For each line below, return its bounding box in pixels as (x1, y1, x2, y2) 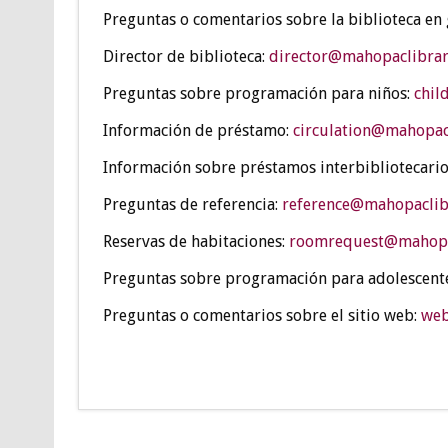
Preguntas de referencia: (102, 194, 282, 214)
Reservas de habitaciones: (102, 231, 289, 251)
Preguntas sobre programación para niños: (102, 83, 414, 103)
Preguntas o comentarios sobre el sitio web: (102, 305, 421, 325)
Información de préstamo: (102, 120, 293, 140)
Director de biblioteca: (102, 46, 269, 66)
